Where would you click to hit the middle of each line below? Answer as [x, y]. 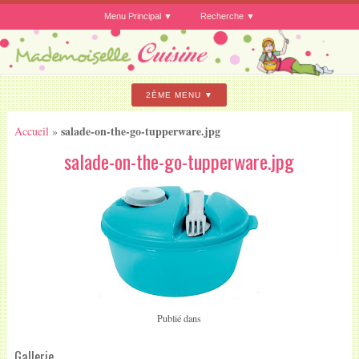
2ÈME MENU [173, 95]
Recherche [222, 16]
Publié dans [179, 318]
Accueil [31, 131]
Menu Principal [132, 16]
